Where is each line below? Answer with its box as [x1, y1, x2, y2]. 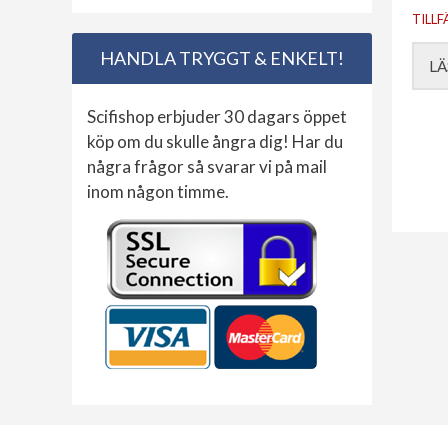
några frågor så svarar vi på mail [87, 156, 327, 178]
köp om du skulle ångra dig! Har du [87, 131, 343, 153]
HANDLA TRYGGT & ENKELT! [100, 47, 344, 70]
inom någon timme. [87, 181, 229, 203]
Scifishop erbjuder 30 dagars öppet [87, 106, 347, 128]
